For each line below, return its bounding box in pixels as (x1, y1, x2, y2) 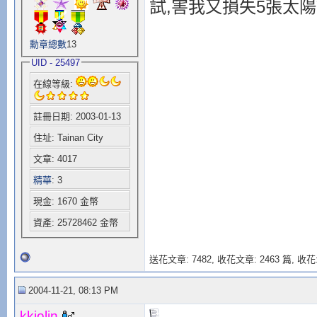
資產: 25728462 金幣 (33, 217, 118, 229)
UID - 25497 (30, 57, 80, 68)
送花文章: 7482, (149, 254, 217, 265)
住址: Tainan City (33, 132, 103, 144)
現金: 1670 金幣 (33, 196, 98, 207)
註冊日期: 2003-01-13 (33, 111, 121, 122)
